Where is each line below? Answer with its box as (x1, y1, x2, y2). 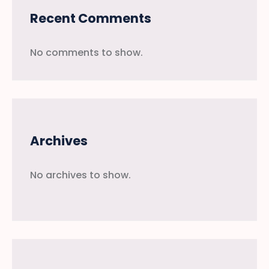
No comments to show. (30, 46, 143, 60)
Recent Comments (30, 10, 151, 28)
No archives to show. (30, 168, 131, 183)
